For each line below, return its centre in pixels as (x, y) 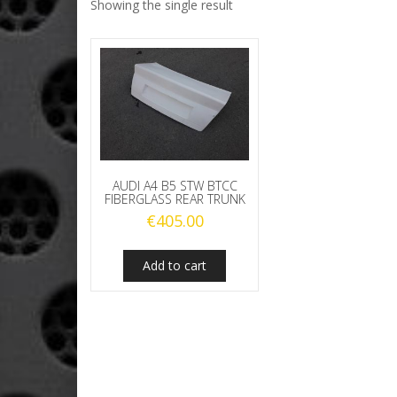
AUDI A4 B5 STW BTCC (175, 185)
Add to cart (175, 265)
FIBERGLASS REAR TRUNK (175, 198)
